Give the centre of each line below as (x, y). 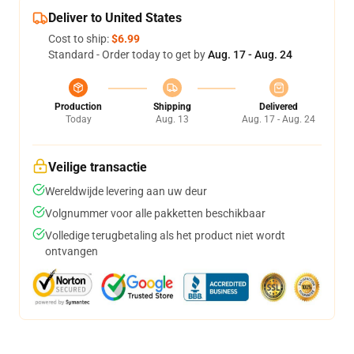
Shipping (172, 107)
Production (78, 107)
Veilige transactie (98, 168)
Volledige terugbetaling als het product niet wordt (165, 236)
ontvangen (72, 252)
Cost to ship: (80, 39)
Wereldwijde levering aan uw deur (126, 192)
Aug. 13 (172, 120)
